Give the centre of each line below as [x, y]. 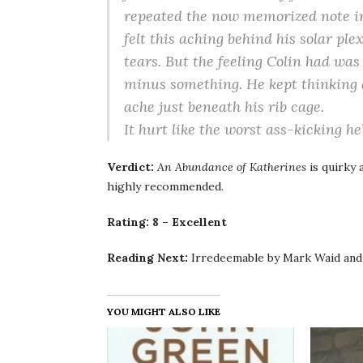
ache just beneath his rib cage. [224, 107]
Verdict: [132, 167]
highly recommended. [165, 186]
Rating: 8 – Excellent [167, 222]
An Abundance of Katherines [232, 167]
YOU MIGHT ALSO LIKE [164, 312]
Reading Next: [147, 258]
